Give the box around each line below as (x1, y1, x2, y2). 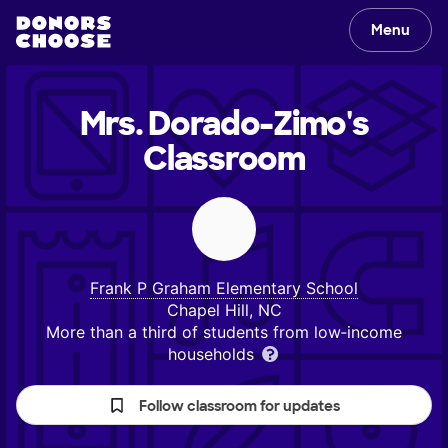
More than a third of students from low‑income (46, 322, 402, 342)
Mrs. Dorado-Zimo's (79, 103, 369, 145)
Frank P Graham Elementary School (90, 278, 358, 298)
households (167, 344, 259, 364)
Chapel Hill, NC (166, 300, 282, 320)
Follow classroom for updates (139, 397, 340, 415)
